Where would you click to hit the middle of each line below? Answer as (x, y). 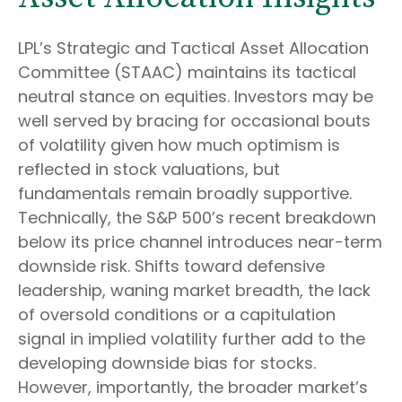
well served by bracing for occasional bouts (194, 121)
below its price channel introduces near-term (200, 242)
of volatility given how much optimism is (179, 145)
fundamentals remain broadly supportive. (185, 193)
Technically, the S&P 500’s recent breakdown (197, 218)
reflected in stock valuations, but (149, 169)
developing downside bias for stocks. (167, 363)
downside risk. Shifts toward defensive (171, 266)
